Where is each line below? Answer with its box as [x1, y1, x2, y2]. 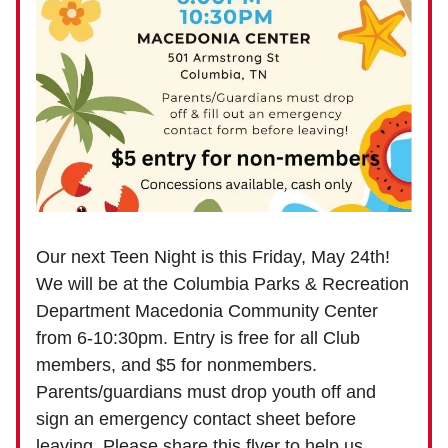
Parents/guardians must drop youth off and [36, 382, 376, 403]
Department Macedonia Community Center [36, 301, 378, 322]
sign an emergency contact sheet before [36, 409, 356, 430]
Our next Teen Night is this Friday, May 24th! [36, 247, 390, 268]
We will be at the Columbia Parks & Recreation [36, 274, 409, 295]
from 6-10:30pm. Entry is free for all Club [36, 328, 360, 349]
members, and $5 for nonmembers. [36, 355, 317, 376]
